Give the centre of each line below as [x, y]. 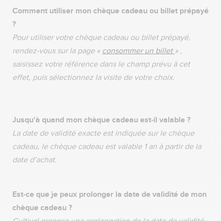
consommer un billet [138, 51]
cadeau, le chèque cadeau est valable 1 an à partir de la [107, 147]
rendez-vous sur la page [54, 51]
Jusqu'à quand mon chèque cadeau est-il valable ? [103, 120]
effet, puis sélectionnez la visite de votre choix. [93, 77]
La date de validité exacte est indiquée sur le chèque [103, 133]
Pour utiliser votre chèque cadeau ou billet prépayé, [101, 37]
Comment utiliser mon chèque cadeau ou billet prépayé [110, 11]
